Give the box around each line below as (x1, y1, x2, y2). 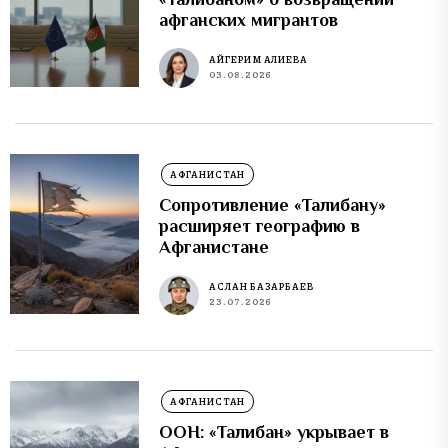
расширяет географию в (159, 215, 361, 236)
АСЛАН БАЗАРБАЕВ (209, 280, 314, 294)
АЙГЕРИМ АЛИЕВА (209, 53, 308, 67)
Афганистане (159, 236, 270, 257)
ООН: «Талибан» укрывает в (159, 421, 390, 442)
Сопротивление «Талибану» (159, 194, 387, 215)
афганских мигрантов (159, 9, 339, 30)
